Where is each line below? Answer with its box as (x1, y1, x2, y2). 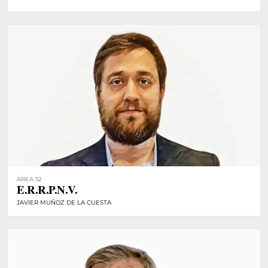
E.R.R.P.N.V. (17, 181, 78, 198)
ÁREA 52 (17, 175, 42, 184)
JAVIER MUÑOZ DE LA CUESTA (17, 199, 111, 207)
